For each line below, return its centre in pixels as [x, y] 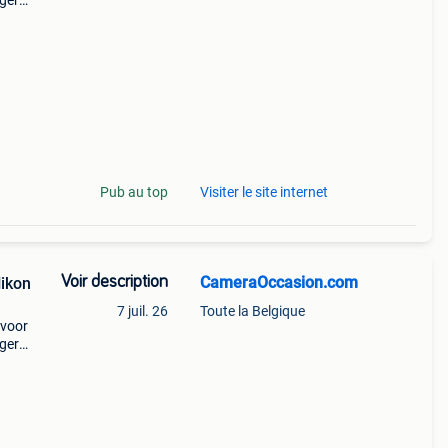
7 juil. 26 [142, 311]
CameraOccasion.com [278, 282]
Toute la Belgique [252, 311]
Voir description [114, 282]
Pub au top [133, 192]
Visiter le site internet [263, 192]
